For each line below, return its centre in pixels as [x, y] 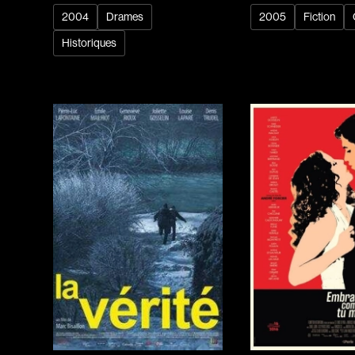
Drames [125, 17]
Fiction [320, 17]
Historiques [90, 43]
